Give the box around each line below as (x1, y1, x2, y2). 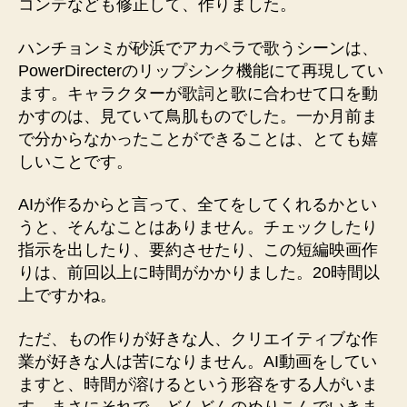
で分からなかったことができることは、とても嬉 (18, 129, 378, 148)
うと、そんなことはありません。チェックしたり (18, 218, 378, 237)
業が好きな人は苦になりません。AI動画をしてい (18, 352, 377, 371)
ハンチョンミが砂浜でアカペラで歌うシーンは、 (18, 38, 378, 57)
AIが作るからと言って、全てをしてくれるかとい (18, 195, 377, 214)
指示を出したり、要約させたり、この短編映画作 (18, 241, 378, 260)
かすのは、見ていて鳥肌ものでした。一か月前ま (18, 106, 378, 125)
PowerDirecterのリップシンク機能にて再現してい (18, 61, 383, 80)
